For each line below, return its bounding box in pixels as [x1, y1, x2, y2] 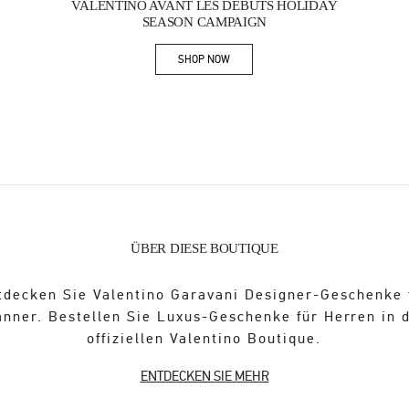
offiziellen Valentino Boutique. [87, 330, 322, 349]
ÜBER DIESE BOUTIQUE [131, 241, 278, 257]
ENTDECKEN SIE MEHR [140, 368, 269, 385]
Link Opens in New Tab [203, 58, 307, 71]
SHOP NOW [178, 52, 231, 66]
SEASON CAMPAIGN [142, 15, 267, 30]
